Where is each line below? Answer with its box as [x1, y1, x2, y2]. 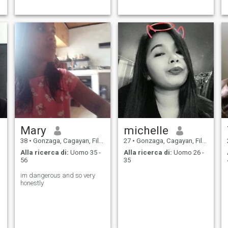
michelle [123, 124, 168, 137]
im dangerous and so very [20, 171, 95, 179]
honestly [20, 179, 44, 187]
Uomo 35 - [68, 148, 101, 156]
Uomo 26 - [172, 148, 204, 156]
